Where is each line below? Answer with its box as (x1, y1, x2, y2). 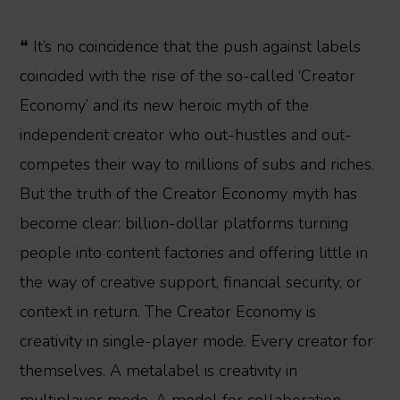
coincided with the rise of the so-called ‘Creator (20, 65, 356, 87)
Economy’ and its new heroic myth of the (20, 95, 310, 116)
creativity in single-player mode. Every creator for (20, 330, 374, 352)
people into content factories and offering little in (20, 242, 369, 263)
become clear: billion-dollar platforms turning (20, 212, 349, 234)
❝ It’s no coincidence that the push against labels (20, 36, 362, 57)
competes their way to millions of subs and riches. (20, 154, 375, 175)
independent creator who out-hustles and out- (20, 124, 353, 146)
